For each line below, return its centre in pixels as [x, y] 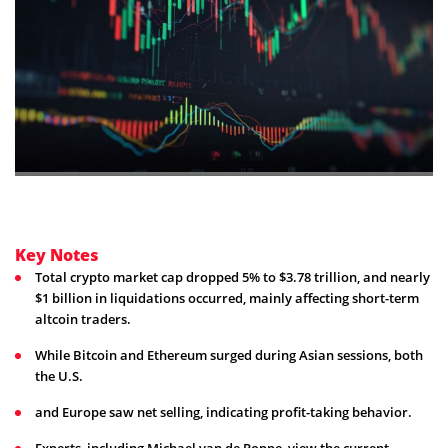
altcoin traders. [83, 319]
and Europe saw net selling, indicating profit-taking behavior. [223, 412]
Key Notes [57, 255]
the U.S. [59, 376]
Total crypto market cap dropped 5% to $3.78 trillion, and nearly [232, 277]
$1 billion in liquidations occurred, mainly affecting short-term [227, 298]
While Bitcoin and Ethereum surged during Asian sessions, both [229, 355]
